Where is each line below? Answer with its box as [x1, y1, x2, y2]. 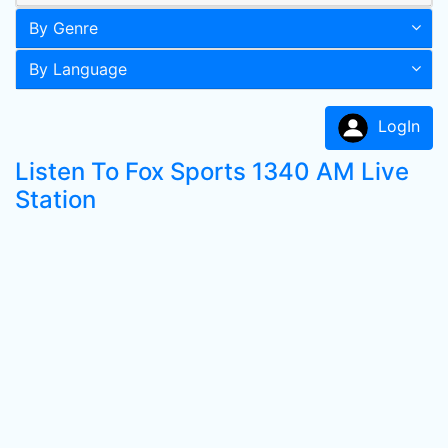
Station [15, 185, 96, 214]
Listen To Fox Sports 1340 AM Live [15, 157, 409, 186]
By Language [29, 59, 127, 79]
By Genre [29, 18, 98, 38]
